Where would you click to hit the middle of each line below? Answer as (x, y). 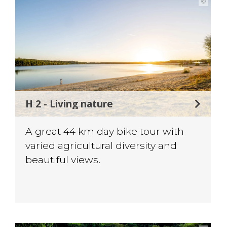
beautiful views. (63, 159)
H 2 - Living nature (69, 103)
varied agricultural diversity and (101, 145)
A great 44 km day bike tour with (105, 131)
